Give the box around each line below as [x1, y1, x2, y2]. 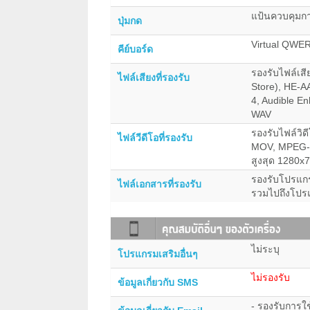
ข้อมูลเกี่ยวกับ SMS [118, 276, 198, 288]
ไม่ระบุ [251, 243, 280, 255]
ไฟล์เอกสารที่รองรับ [118, 179, 201, 190]
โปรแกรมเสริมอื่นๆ [118, 248, 198, 259]
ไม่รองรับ [251, 271, 290, 283]
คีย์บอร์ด [118, 44, 153, 55]
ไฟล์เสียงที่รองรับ [118, 72, 190, 84]
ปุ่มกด [118, 15, 142, 27]
